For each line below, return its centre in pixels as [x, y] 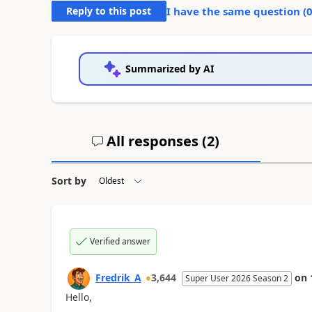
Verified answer [120, 242]
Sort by [69, 181]
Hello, [78, 297]
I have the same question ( [236, 11]
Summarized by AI [169, 69]
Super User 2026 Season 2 [236, 279]
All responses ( [155, 141]
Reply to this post [109, 11]
